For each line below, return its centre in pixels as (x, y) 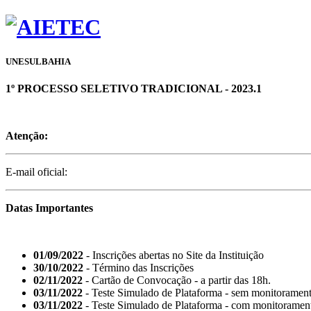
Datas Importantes (49, 208)
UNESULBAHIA (38, 61)
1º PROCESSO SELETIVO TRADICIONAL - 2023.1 (134, 88)
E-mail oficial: (36, 171)
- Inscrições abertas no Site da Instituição (174, 255)
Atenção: (27, 135)
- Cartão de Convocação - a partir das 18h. (177, 280)
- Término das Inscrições (138, 267)
